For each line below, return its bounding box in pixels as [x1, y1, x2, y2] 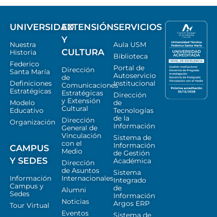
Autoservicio [113, 71, 156, 80]
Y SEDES [10, 155, 47, 167]
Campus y [10, 182, 44, 191]
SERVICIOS [113, 22, 162, 33]
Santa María [10, 67, 50, 77]
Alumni [62, 186, 86, 195]
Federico [10, 60, 39, 69]
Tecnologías [113, 106, 154, 115]
